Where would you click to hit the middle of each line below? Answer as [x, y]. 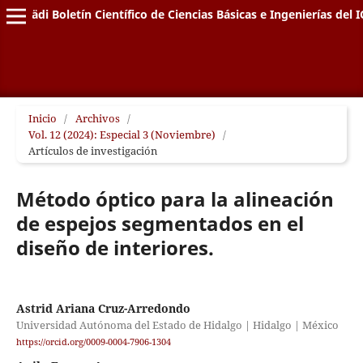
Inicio [42, 118]
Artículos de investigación [92, 150]
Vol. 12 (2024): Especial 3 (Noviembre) [122, 134]
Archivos [97, 118]
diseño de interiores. [115, 247]
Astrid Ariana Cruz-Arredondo [103, 308]
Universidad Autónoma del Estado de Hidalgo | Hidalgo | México [177, 325]
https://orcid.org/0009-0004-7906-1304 [93, 342]
